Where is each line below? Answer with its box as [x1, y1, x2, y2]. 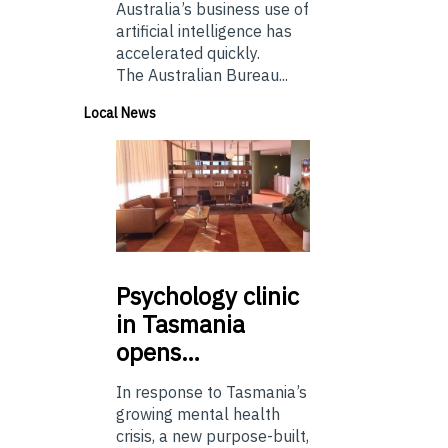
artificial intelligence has [116, 20, 292, 41]
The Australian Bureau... [116, 64, 288, 85]
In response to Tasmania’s [116, 382, 307, 403]
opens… [116, 336, 200, 369]
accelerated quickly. [116, 42, 260, 63]
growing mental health [116, 404, 280, 425]
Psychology [116, 280, 237, 313]
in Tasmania [116, 308, 245, 341]
